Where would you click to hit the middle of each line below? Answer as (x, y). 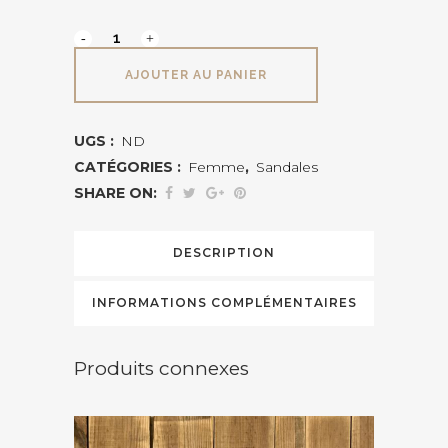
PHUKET (104, 27)
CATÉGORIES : (129, 167)
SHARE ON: (115, 193)
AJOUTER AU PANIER (196, 74)
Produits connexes (161, 369)
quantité (102, 101)
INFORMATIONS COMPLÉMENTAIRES (224, 303)
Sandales (287, 167)
